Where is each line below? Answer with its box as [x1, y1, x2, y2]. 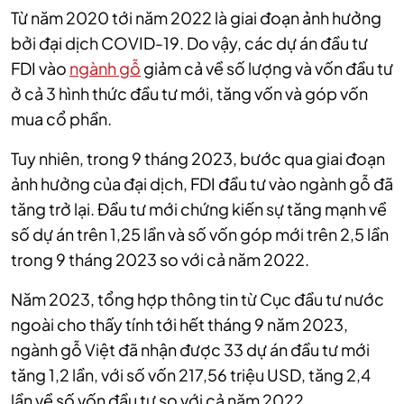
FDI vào [11, 58, 69, 79]
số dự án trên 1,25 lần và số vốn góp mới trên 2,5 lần [11, 224, 389, 245]
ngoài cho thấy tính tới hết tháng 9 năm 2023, [11, 314, 348, 335]
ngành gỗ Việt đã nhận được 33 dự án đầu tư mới [11, 339, 370, 361]
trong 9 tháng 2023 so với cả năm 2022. [11, 249, 309, 271]
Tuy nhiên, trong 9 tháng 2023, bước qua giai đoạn [11, 148, 385, 170]
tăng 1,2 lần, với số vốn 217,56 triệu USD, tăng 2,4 [11, 364, 371, 386]
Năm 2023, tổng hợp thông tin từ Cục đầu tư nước [11, 289, 384, 310]
